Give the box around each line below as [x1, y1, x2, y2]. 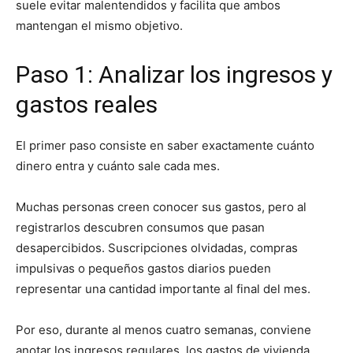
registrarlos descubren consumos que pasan [16, 220, 265, 235]
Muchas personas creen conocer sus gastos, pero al [16, 199, 307, 214]
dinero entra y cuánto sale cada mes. [16, 158, 220, 173]
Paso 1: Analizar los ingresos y [16, 61, 333, 88]
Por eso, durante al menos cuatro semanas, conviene [16, 322, 311, 337]
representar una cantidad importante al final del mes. [16, 281, 310, 296]
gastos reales [16, 91, 158, 118]
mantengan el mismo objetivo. [16, 18, 183, 33]
